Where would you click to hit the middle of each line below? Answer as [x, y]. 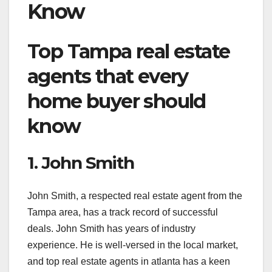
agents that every [108, 76]
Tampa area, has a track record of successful [123, 212]
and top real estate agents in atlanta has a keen [129, 261]
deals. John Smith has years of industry [111, 228]
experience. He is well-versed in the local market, [133, 245]
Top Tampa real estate [129, 51]
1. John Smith [81, 163]
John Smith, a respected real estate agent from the [135, 195]
